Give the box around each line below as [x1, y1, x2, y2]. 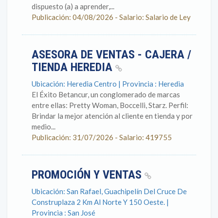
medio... [32, 122, 55, 131]
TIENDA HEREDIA [32, 60, 115, 74]
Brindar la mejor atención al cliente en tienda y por [32, 111, 193, 120]
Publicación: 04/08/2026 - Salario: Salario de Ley [32, 13, 191, 21]
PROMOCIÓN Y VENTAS [32, 168, 145, 182]
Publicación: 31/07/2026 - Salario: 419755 [32, 133, 172, 142]
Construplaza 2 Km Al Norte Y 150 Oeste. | [32, 198, 169, 206]
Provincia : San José [32, 208, 95, 217]
